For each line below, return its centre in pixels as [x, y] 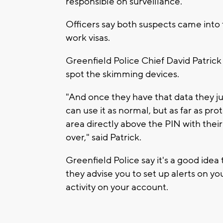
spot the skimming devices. [122, 74]
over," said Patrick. [104, 138]
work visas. [88, 38]
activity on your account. [117, 187]
